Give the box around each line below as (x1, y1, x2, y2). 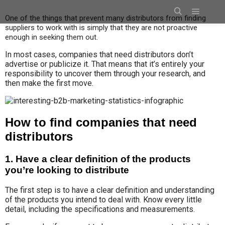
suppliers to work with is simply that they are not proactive (5, 23, 197, 32)
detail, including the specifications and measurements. (5, 204, 195, 214)
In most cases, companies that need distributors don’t (5, 50, 193, 59)
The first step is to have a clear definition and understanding (5, 185, 214, 195)
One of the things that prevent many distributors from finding (5, 14, 206, 23)
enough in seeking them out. (5, 33, 98, 42)
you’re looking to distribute (5, 164, 129, 175)
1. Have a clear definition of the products (5, 153, 191, 164)
